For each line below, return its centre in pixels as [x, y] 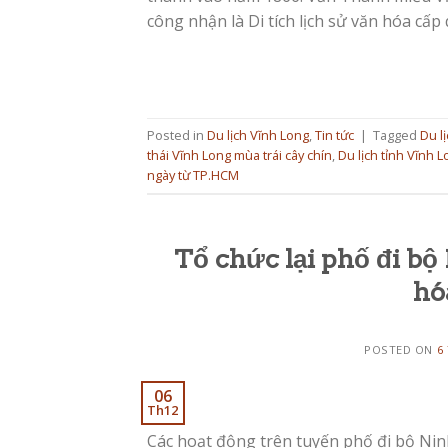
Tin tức [334, 135]
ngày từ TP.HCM [193, 175]
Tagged [396, 135]
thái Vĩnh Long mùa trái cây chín [239, 155]
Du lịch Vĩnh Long [258, 135]
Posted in [177, 135]
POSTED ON [400, 349]
